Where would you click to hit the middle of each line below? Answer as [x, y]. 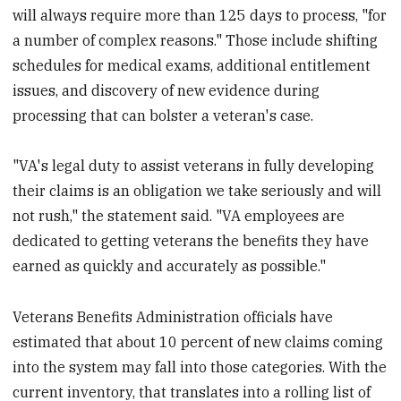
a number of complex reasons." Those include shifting [196, 40]
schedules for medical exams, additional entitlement [192, 65]
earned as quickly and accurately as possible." [170, 266]
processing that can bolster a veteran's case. [163, 115]
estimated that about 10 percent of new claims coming [198, 342]
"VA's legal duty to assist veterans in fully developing [194, 166]
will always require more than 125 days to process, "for [200, 15]
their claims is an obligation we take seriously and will [197, 191]
